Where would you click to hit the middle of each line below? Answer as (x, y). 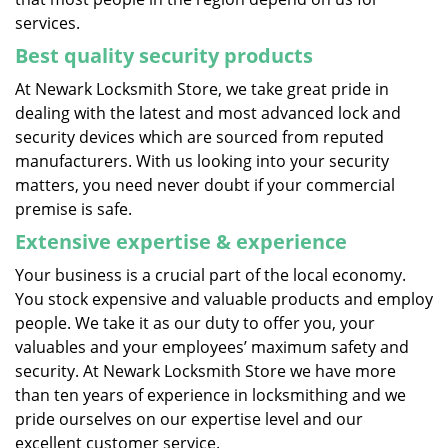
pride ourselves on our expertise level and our (189, 419)
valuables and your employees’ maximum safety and (212, 347)
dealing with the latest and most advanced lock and (208, 113)
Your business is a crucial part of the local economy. (210, 275)
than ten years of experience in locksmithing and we (210, 395)
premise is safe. (73, 209)
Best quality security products (164, 55)
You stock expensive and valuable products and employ (224, 299)
